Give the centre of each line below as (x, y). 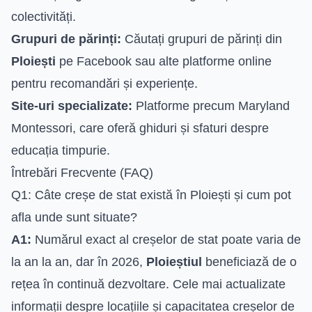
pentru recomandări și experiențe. (104, 83)
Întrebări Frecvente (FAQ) (82, 172)
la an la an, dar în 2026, (79, 262)
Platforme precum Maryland (211, 106)
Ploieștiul (174, 262)
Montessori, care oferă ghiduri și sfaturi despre (140, 128)
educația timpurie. (61, 150)
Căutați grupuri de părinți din (202, 39)
